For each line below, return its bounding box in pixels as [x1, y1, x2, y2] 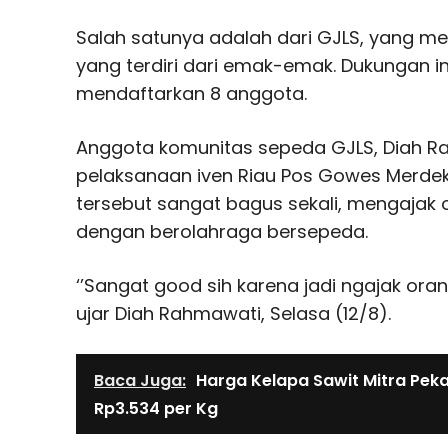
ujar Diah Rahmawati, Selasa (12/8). [76, 300, 391, 326]
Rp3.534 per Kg [94, 396, 218, 420]
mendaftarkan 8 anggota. [76, 80, 307, 106]
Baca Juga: [94, 368, 186, 392]
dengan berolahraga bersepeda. [76, 218, 368, 244]
